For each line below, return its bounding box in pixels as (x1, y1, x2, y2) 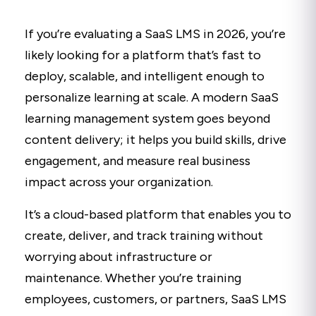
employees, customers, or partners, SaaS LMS (25, 291, 286, 307)
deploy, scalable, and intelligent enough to (25, 68, 265, 84)
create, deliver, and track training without (25, 227, 263, 243)
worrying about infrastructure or (25, 248, 212, 265)
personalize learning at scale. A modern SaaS (25, 89, 279, 105)
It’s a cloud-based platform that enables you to (25, 206, 291, 222)
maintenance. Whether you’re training (25, 269, 241, 286)
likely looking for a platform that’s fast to (25, 47, 261, 63)
